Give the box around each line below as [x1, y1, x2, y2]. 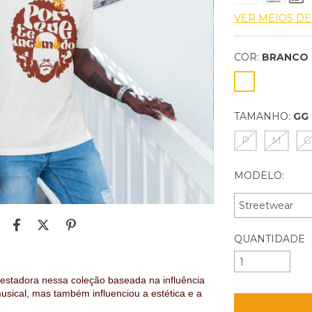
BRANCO [262, 51, 309, 63]
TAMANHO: [234, 110, 291, 123]
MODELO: [234, 169, 285, 182]
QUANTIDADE [234, 233, 306, 245]
